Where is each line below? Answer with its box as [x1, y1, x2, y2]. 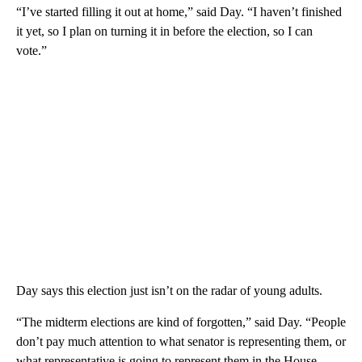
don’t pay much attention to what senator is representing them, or [16, 334, 346, 348]
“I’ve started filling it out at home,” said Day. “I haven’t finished [16, 4, 342, 19]
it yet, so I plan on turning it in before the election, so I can [16, 23, 313, 38]
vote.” [16, 43, 47, 57]
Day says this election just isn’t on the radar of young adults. [16, 283, 322, 297]
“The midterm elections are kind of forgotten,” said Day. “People [16, 314, 346, 329]
